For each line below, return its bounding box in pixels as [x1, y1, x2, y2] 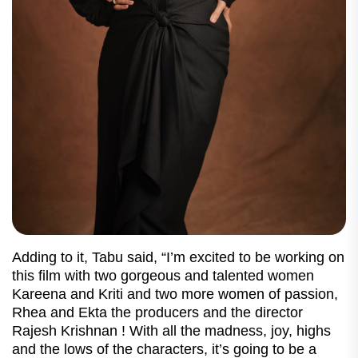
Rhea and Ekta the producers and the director [12, 304, 303, 320]
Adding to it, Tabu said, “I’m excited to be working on [12, 249, 344, 265]
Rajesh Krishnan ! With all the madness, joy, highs [12, 322, 331, 339]
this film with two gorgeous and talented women [12, 267, 314, 284]
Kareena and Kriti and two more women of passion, [12, 285, 338, 302]
